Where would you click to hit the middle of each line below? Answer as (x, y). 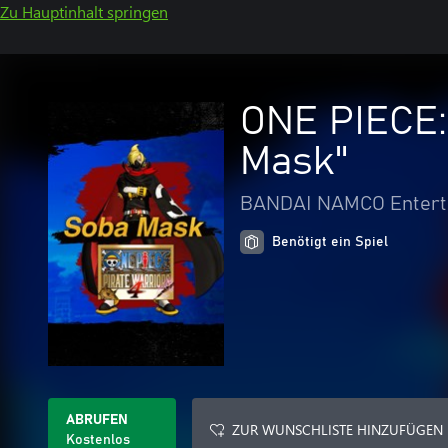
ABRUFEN (97, 420)
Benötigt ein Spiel (330, 242)
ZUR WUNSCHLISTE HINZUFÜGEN (337, 429)
